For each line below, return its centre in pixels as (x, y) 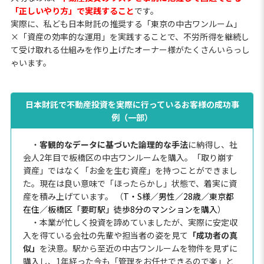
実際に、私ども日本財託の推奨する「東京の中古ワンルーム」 (126, 23)
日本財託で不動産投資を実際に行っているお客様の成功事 (132, 104)
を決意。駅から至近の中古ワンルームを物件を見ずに (138, 248)
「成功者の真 (212, 235)
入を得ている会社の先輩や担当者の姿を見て (105, 235)
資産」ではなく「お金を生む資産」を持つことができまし (130, 170)
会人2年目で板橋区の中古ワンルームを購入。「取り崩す (128, 157)
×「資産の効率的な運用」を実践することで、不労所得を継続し (130, 36)
